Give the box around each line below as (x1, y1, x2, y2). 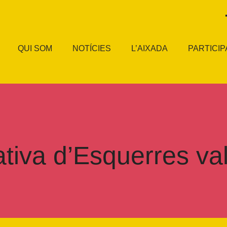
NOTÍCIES (72, 44, 111, 53)
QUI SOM (18, 44, 53, 53)
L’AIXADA (131, 44, 168, 53)
